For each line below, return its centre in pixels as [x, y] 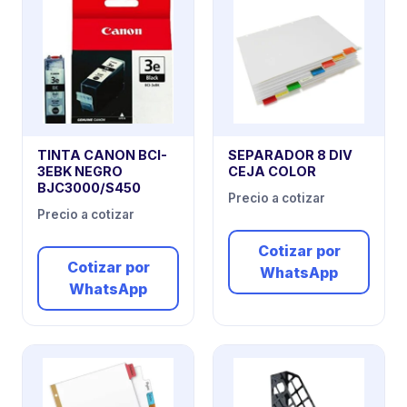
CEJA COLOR [272, 172]
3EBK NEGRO [80, 172]
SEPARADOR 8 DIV [290, 155]
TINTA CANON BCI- [102, 155]
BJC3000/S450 [89, 188]
